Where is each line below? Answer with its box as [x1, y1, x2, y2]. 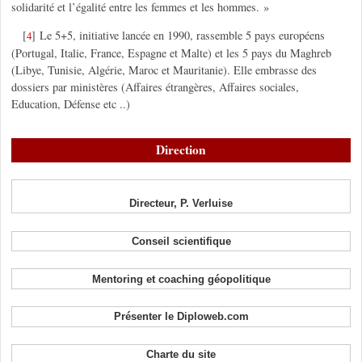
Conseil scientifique [131, 234, 231, 247]
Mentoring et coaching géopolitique [91, 272, 271, 285]
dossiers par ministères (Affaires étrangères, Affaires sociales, [11, 79, 299, 95]
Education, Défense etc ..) [11, 96, 130, 112]
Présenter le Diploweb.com [113, 310, 249, 323]
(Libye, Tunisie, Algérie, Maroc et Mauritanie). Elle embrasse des [11, 62, 317, 78]
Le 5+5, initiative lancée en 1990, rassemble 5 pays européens [40, 27, 326, 44]
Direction [156, 141, 206, 159]
